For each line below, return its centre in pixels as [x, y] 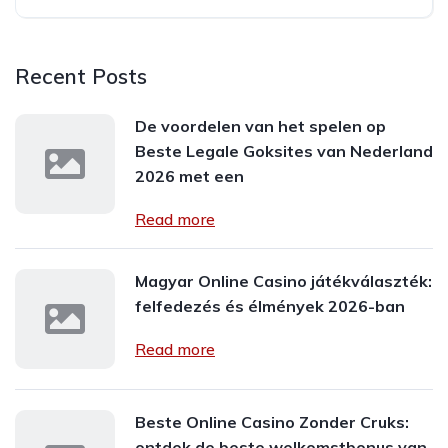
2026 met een [189, 176]
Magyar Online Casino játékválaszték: [283, 281]
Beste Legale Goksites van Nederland [284, 151]
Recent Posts [81, 76]
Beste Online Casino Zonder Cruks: [272, 422]
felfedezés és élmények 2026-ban [270, 306]
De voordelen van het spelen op [260, 126]
